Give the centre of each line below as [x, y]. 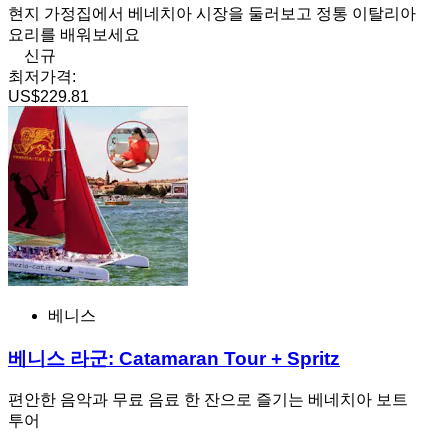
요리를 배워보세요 [74, 34]
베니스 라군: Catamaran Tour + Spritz [174, 358]
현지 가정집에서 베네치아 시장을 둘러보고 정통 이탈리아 [212, 13]
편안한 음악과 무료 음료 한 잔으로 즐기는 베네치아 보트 [208, 400]
